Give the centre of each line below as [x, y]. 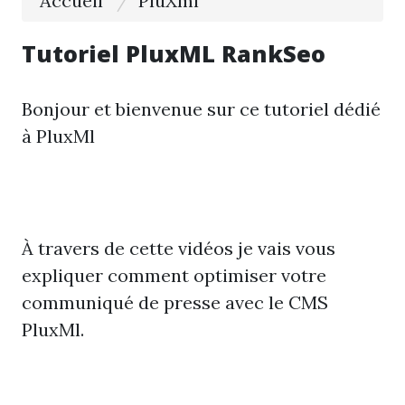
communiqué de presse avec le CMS [175, 302]
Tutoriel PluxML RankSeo [174, 53]
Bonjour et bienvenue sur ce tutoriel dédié [201, 109]
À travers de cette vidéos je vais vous [179, 248]
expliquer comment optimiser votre [174, 275]
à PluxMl [58, 136]
